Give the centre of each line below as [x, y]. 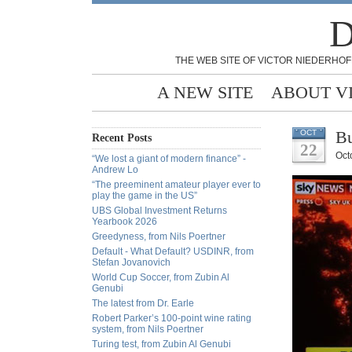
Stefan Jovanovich [131, 262]
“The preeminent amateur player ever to [176, 185]
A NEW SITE [205, 92]
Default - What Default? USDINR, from [173, 251]
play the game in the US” [145, 196]
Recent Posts [122, 138]
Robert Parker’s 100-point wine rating [172, 318]
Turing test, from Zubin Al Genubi [161, 344]
